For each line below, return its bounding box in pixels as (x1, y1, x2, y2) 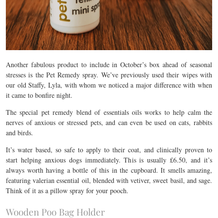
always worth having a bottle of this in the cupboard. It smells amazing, (6, 165, 212, 175)
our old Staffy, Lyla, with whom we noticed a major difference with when (6, 80, 212, 90)
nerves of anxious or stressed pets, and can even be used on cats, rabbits (6, 118, 212, 127)
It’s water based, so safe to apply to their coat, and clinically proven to (6, 145, 212, 154)
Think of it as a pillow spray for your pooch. (6, 186, 128, 195)
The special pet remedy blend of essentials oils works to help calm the (6, 108, 212, 117)
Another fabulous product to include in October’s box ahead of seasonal (6, 60, 212, 69)
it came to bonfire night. (6, 91, 73, 100)
